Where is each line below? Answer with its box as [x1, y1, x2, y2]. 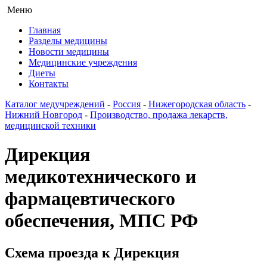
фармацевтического [5, 188, 175, 210]
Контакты [29, 79, 69, 89]
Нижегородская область [148, 99, 246, 109]
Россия [113, 99, 141, 109]
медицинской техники [5, 120, 96, 131]
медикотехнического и [5, 166, 196, 188]
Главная [29, 25, 61, 35]
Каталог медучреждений [5, 99, 105, 109]
